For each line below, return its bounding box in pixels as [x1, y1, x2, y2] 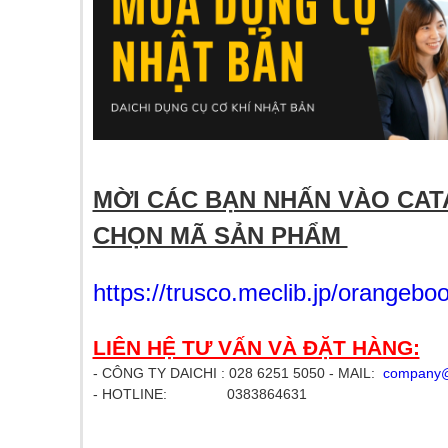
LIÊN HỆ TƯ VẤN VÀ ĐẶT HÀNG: [92, 336, 420, 359]
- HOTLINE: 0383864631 [92, 386, 307, 402]
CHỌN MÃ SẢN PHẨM [92, 222, 348, 249]
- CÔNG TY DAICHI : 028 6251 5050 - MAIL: [92, 365, 383, 381]
